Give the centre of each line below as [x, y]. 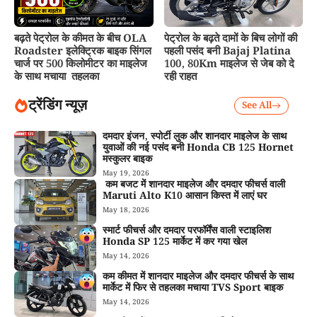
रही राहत [180, 77]
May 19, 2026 [126, 173]
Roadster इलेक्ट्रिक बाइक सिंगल [83, 51]
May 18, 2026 [126, 210]
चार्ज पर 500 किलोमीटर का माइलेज [81, 64]
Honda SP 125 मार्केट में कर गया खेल [175, 242]
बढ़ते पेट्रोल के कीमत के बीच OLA [80, 39]
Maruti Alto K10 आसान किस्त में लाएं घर [186, 196]
